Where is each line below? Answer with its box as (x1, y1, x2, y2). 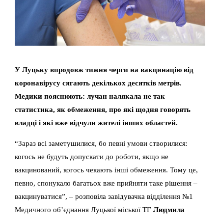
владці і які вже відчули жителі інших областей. (15, 118, 178, 127)
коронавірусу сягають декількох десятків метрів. (15, 79, 182, 87)
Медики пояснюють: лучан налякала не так (15, 92, 165, 101)
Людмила (153, 205, 185, 214)
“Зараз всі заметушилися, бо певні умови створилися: (15, 139, 188, 148)
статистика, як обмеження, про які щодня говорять (15, 105, 191, 114)
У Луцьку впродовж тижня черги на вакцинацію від (15, 65, 193, 74)
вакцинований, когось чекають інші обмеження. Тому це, (15, 165, 198, 174)
